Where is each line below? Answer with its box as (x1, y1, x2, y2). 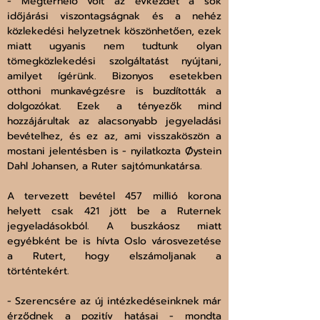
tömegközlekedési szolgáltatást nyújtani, (7, 54, 221, 69)
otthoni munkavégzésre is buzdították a (7, 84, 221, 99)
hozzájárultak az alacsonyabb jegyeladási (7, 114, 221, 129)
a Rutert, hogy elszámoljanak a (7, 249, 221, 264)
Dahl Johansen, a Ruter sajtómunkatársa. (7, 159, 202, 174)
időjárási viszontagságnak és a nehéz (7, 9, 221, 24)
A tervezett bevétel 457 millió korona (7, 189, 221, 204)
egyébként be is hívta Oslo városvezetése (7, 234, 221, 249)
